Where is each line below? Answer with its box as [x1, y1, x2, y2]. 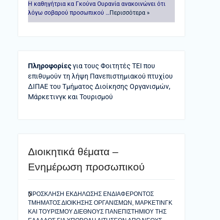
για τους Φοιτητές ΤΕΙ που [71, 62, 155, 70]
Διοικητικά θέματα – [28, 146, 118, 157]
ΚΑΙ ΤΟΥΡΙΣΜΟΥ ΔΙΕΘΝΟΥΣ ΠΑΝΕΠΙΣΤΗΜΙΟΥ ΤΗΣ [28, 208, 166, 215]
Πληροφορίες [28, 62, 71, 70]
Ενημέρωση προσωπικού [28, 161, 144, 172]
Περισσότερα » [110, 9, 150, 16]
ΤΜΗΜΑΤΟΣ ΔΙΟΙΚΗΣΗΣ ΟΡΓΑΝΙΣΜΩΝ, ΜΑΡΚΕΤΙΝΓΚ [28, 199, 172, 206]
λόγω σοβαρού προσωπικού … [28, 9, 110, 16]
